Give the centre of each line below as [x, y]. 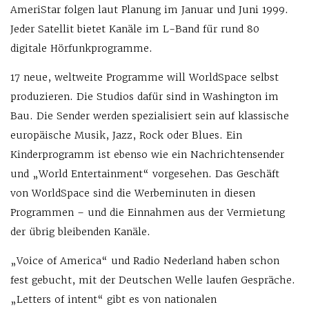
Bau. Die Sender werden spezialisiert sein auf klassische [150, 116]
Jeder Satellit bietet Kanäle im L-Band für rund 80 [135, 29]
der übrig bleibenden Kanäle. [80, 232]
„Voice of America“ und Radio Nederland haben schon [145, 261]
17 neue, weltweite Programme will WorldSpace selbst [144, 77]
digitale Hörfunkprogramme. [81, 48]
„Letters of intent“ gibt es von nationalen [113, 299]
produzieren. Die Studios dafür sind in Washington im [144, 97]
